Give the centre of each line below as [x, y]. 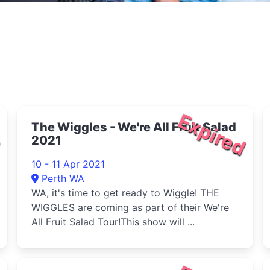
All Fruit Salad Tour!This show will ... [113, 222]
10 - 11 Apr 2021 [68, 164]
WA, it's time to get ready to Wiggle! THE [125, 193]
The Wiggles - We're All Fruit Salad [134, 127]
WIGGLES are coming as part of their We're [130, 207]
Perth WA [63, 178]
